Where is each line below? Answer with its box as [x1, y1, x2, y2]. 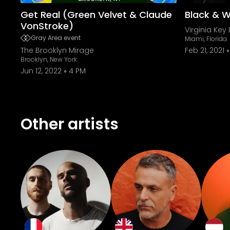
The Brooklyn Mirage [21, 45, 94, 55]
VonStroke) [21, 20, 73, 32]
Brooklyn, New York [21, 55, 77, 64]
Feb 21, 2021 [185, 45, 224, 55]
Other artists [21, 113, 119, 135]
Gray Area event [31, 33, 81, 42]
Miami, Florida [185, 34, 227, 43]
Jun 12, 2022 [21, 66, 62, 76]
